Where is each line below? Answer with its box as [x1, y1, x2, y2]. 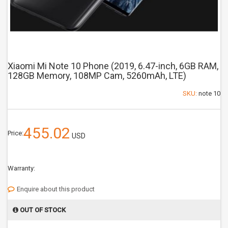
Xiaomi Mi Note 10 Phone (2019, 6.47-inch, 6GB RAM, [8, 61, 218, 71]
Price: [8, 129, 23, 137]
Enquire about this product [17, 185, 95, 193]
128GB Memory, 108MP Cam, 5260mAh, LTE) [8, 70, 186, 81]
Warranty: [8, 164, 35, 172]
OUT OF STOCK [18, 206, 66, 214]
